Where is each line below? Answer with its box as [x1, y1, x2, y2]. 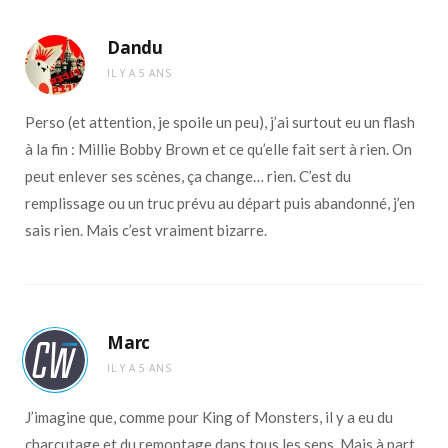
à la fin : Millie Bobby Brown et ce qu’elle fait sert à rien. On [25, 140, 412, 159]
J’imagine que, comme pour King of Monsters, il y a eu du [25, 408, 393, 427]
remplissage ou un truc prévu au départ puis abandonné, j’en [25, 194, 415, 213]
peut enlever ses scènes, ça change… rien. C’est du [25, 167, 351, 186]
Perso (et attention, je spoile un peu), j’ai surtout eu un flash [25, 113, 415, 132]
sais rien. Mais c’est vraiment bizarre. [25, 221, 267, 240]
